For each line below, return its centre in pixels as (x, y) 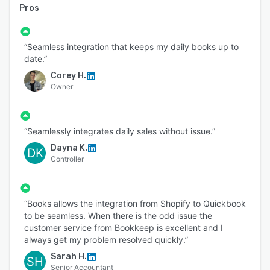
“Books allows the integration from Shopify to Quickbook (135, 203)
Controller (67, 159)
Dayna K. (69, 148)
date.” (36, 58)
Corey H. (68, 75)
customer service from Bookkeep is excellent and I (124, 227)
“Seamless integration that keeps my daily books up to (131, 46)
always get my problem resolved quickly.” (106, 239)
